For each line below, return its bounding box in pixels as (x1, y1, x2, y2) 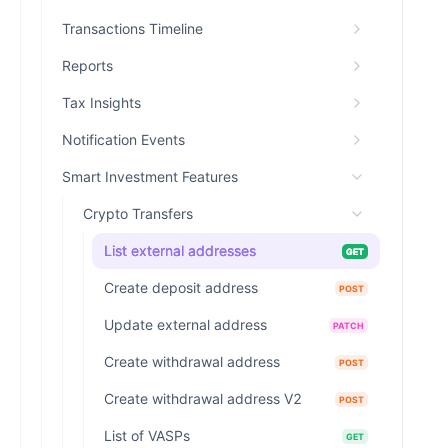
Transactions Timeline (62, 20, 203, 37)
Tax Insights (62, 94, 141, 111)
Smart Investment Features (62, 168, 238, 185)
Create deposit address (104, 279, 258, 296)
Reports (62, 57, 113, 74)
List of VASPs (104, 427, 190, 444)
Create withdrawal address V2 (104, 390, 302, 407)
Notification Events (62, 131, 185, 148)
